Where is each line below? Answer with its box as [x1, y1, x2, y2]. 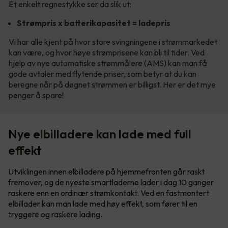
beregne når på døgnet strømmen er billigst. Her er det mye [9, 79, 216, 90]
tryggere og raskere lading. [8, 209, 102, 219]
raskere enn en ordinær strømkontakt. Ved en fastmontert [8, 187, 209, 198]
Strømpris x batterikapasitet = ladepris [17, 17, 170, 28]
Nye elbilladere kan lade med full [8, 126, 191, 141]
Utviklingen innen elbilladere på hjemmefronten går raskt [8, 166, 205, 177]
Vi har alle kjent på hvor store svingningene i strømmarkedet [9, 36, 217, 47]
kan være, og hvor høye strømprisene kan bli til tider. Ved [9, 47, 205, 58]
